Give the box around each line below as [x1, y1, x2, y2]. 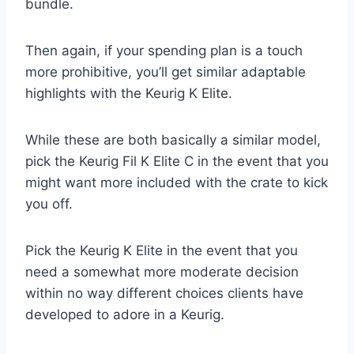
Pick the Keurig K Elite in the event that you [25, 243, 298, 259]
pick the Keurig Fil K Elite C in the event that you [25, 153, 329, 170]
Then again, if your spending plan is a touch [25, 43, 303, 59]
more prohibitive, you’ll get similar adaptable [25, 64, 306, 81]
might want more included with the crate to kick [25, 175, 328, 191]
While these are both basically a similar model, [25, 132, 321, 149]
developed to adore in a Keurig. [25, 307, 224, 323]
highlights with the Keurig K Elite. [25, 85, 236, 102]
